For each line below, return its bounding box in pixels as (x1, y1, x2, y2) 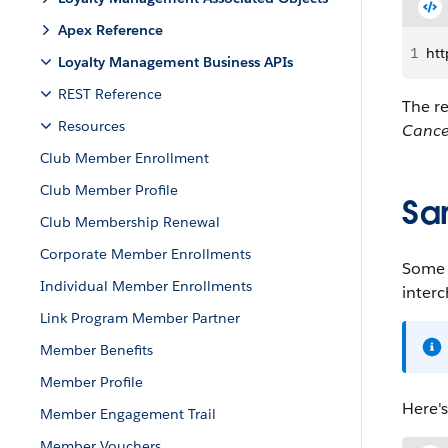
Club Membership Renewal (40, 213, 220, 231)
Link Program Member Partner (40, 309, 240, 327)
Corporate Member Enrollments (40, 245, 251, 263)
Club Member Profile (40, 181, 178, 199)
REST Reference (58, 85, 162, 103)
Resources (58, 117, 125, 135)
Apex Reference (58, 21, 163, 39)
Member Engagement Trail (40, 405, 216, 423)
